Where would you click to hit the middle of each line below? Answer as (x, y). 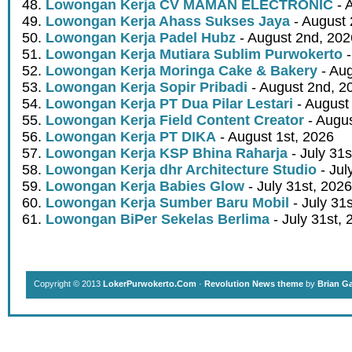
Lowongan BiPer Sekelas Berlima (158, 220)
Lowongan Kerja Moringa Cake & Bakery (181, 71)
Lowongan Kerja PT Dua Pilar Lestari (169, 104)
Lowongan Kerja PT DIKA (131, 137)
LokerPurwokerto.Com (150, 284)
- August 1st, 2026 (275, 137)
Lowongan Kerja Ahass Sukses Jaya (168, 22)
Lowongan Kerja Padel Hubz (141, 38)
